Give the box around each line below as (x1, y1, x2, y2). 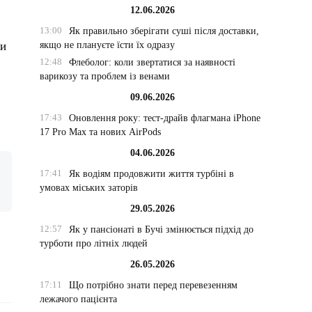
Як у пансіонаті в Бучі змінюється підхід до (68, 224, 253, 235)
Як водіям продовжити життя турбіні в (68, 169, 234, 179)
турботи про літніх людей (40, 238, 148, 249)
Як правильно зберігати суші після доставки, (68, 26, 259, 36)
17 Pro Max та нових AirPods (40, 127, 162, 137)
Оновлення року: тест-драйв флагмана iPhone (68, 113, 260, 123)
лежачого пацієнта (40, 294, 118, 304)
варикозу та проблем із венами (40, 71, 171, 81)
